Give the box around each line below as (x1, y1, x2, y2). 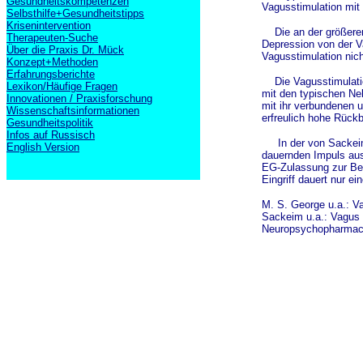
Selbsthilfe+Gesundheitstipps (6, 7, 144, 19)
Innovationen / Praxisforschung (6, 92, 152, 105)
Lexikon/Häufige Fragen (6, 80, 117, 92)
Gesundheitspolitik (6, 117, 93, 129)
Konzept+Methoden (6, 56, 98, 68)
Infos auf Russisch (6, 129, 95, 141)
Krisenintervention (6, 19, 91, 32)
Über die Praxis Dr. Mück (6, 44, 124, 56)
